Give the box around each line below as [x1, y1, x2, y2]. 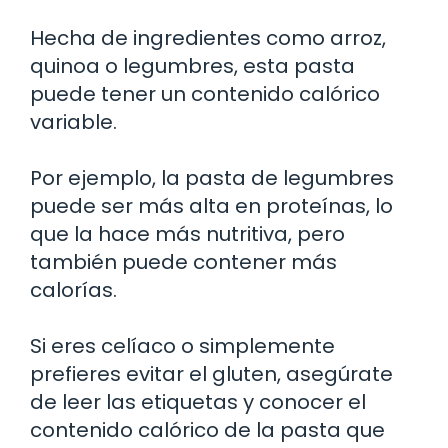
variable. [30, 107, 117, 136]
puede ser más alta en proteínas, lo [30, 191, 393, 220]
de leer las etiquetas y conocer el [30, 387, 366, 416]
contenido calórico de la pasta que [30, 415, 385, 444]
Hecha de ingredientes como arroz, [30, 23, 386, 52]
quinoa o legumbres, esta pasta [30, 51, 355, 80]
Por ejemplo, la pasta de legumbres [30, 163, 394, 192]
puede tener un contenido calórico [30, 79, 380, 108]
